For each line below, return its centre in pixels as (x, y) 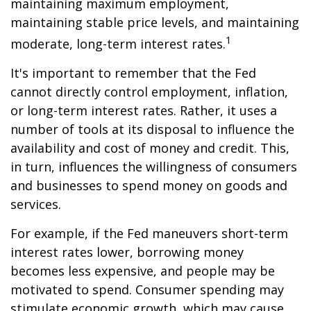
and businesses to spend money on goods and (149, 185)
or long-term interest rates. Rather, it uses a (144, 110)
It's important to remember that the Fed (133, 73)
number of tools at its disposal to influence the (152, 129)
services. (36, 204)
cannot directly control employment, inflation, (149, 92)
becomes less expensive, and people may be (143, 271)
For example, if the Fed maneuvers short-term (149, 233)
